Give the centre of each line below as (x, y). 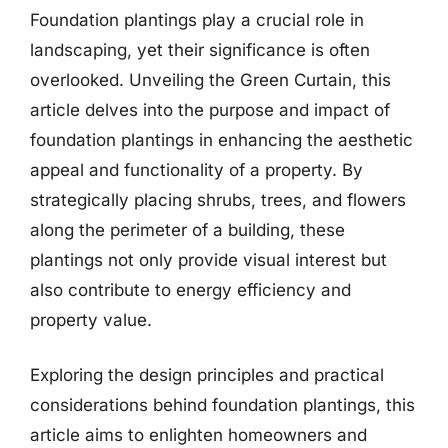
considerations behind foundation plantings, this (222, 405)
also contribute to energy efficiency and (190, 289)
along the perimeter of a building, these (187, 229)
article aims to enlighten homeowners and (198, 435)
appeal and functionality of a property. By (196, 169)
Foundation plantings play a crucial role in (197, 19)
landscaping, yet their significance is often (200, 49)
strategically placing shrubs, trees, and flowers (218, 199)
